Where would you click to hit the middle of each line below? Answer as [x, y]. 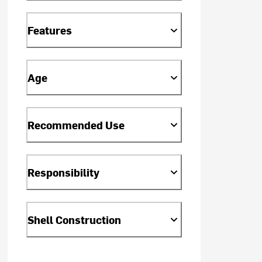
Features [50, 30]
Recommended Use [76, 125]
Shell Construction [75, 219]
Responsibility [64, 173]
